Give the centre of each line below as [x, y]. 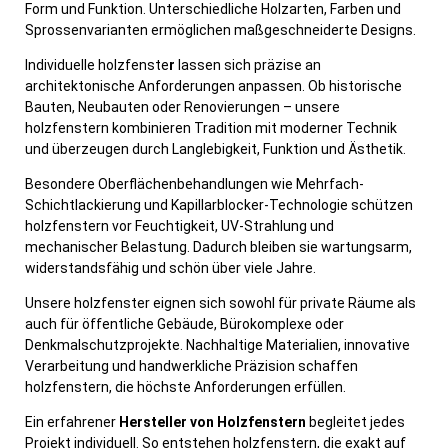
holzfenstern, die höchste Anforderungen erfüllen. [185, 386]
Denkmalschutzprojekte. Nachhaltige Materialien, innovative [217, 344]
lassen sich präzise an [248, 64]
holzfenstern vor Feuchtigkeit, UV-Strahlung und [179, 225]
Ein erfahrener [72, 421]
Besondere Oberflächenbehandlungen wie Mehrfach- [194, 183]
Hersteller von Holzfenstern [212, 421]
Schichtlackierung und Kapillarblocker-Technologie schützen [219, 204]
